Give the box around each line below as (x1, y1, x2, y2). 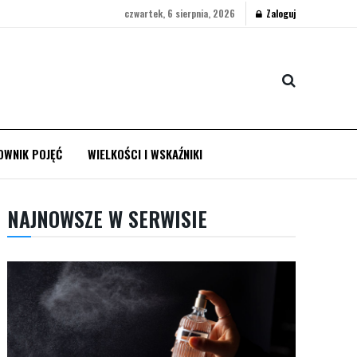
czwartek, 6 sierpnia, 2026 (124, 6, 235, 20)
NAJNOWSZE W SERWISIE (7, 203, 208, 234)
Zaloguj (264, 6, 296, 20)
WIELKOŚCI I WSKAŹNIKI (87, 145, 202, 163)
